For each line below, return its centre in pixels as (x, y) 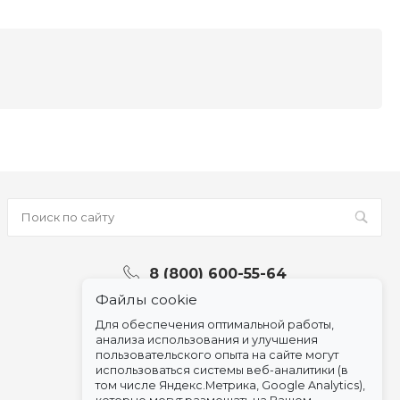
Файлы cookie (146, 300)
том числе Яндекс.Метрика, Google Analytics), (230, 385)
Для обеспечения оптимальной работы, (215, 325)
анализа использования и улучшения (207, 340)
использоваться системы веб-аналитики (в (222, 370)
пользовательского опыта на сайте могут (217, 355)
